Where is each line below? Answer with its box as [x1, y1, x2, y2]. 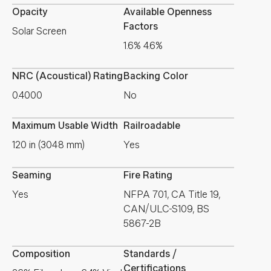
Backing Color [123, 70, 188, 82]
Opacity [12, 6, 48, 18]
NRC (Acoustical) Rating [12, 70, 123, 82]
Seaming [12, 169, 51, 181]
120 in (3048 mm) [12, 139, 85, 151]
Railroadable [123, 120, 180, 131]
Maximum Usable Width [12, 120, 118, 131]
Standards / [123, 248, 177, 260]
